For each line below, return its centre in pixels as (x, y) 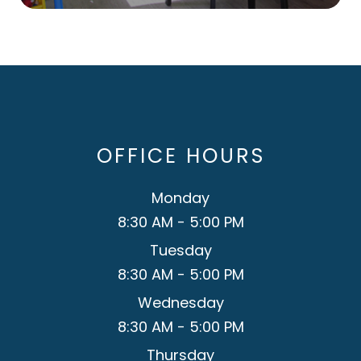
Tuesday (180, 251)
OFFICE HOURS (180, 156)
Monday (180, 198)
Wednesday (180, 303)
